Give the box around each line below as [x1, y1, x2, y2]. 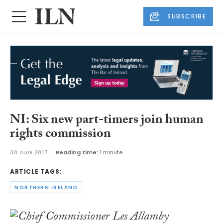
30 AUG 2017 [10, 148, 48, 157]
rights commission [10, 123, 111, 146]
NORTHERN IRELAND [14, 183, 78, 191]
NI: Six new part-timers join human [10, 110, 204, 132]
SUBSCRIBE [167, 12, 207, 21]
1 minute [100, 148, 123, 157]
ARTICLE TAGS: [10, 167, 62, 176]
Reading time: [56, 148, 99, 157]
